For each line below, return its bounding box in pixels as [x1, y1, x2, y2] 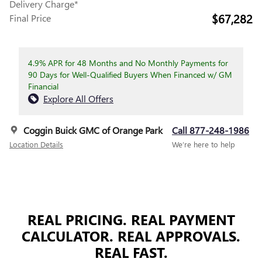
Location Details [9, 139, 63, 150]
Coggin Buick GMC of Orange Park [23, 124, 163, 137]
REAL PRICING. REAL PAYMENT [27, 210, 235, 229]
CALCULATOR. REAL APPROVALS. [22, 226, 240, 246]
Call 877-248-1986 [172, 124, 249, 137]
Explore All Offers [43, 92, 113, 105]
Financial [28, 81, 58, 92]
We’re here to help [172, 139, 235, 150]
